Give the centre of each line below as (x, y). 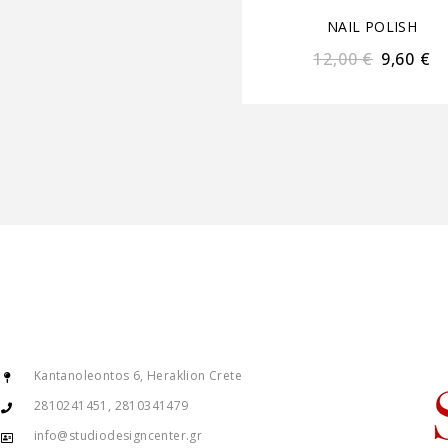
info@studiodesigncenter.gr (118, 435)
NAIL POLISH (372, 27)
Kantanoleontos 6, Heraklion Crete (137, 375)
